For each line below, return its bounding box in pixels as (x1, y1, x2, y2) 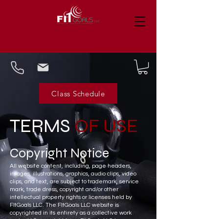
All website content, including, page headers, (10, 163, 131, 170)
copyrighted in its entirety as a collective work (10, 210, 131, 217)
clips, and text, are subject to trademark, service (10, 178, 139, 185)
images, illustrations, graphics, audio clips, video (10, 171, 136, 177)
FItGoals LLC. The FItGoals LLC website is (10, 202, 119, 209)
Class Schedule (51, 88, 105, 98)
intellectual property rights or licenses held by (10, 194, 132, 201)
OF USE (74, 114, 138, 138)
